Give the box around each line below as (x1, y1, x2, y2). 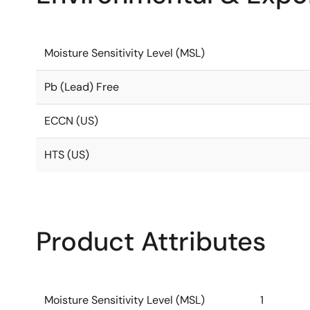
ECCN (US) (44, 113, 98, 128)
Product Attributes (36, 224, 266, 259)
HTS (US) (44, 147, 89, 162)
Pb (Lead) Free (44, 80, 119, 94)
